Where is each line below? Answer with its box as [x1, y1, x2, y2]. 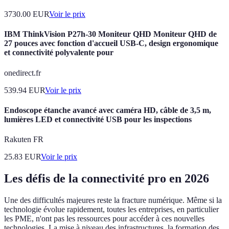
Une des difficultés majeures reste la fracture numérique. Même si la [4, 195, 222, 204]
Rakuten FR [4, 135, 43, 144]
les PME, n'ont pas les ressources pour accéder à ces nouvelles [4, 214, 204, 223]
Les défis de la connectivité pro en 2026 [4, 172, 209, 185]
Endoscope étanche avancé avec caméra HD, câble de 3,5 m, [4, 105, 211, 114]
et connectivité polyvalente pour [4, 48, 113, 57]
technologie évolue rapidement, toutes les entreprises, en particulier [4, 204, 219, 214]
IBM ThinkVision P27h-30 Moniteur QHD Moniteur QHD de [4, 30, 217, 39]
